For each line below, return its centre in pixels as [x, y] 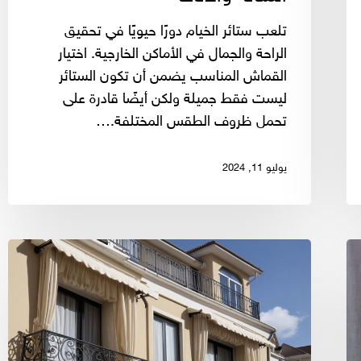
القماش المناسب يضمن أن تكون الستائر [173, 77]
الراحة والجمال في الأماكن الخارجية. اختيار [172, 54]
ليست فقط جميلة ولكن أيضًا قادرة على [175, 100]
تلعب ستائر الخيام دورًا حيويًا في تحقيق [176, 32]
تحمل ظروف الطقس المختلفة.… [191, 122]
